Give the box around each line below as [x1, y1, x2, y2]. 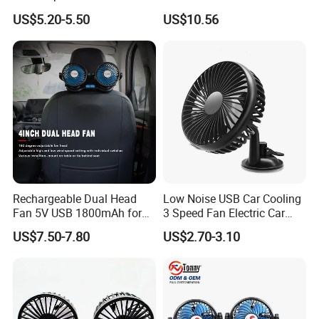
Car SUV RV [13, 219, 72, 235]
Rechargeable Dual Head [13, 190, 137, 206]
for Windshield [162, 1, 236, 18]
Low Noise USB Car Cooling [162, 190, 301, 206]
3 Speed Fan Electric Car [162, 204, 285, 221]
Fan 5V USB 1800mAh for [13, 204, 142, 221]
